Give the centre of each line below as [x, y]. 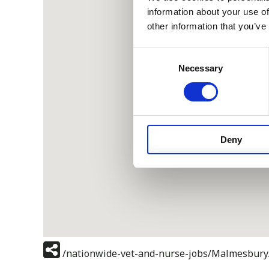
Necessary [201, 68]
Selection [151, 68]
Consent [150, 54]
